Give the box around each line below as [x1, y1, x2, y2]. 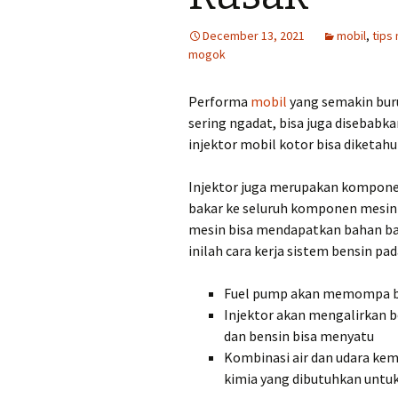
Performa [188, 92, 251, 110]
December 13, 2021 [203, 28, 305, 44]
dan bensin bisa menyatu [224, 327, 374, 345]
